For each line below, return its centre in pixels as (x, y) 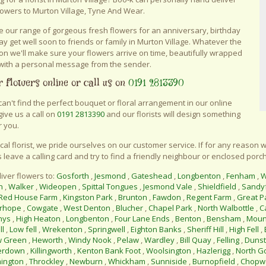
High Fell (244, 229)
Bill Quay (196, 240)
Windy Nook (90, 240)
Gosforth (73, 176)
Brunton (133, 197)
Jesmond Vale (168, 187)
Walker (21, 187)
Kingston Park (88, 197)
